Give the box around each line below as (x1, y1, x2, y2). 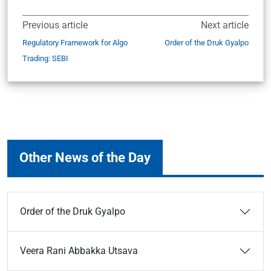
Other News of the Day (19, 149, 151, 165)
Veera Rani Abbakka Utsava (20, 245, 138, 256)
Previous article (22, 19, 88, 31)
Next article (201, 19, 249, 31)
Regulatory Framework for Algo (22, 38, 128, 47)
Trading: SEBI (22, 54, 68, 63)
